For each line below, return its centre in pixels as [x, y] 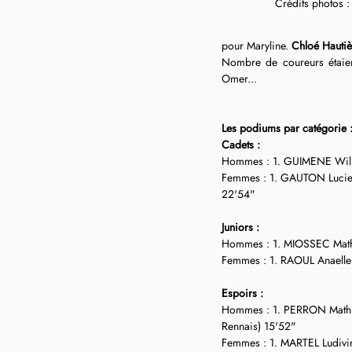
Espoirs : [242, 293]
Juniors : [240, 227]
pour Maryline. [257, 46]
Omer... [239, 79]
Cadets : [241, 145]
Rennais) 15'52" [259, 326]
